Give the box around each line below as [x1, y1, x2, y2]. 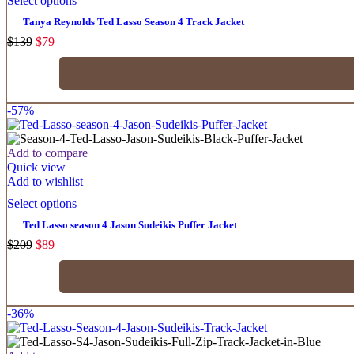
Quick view [7, 160, 66, 174]
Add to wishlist [7, 174, 83, 188]
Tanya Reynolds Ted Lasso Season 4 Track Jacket [23, 15, 244, 28]
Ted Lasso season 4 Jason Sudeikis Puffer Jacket [23, 218, 237, 231]
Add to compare [7, 145, 88, 160]
